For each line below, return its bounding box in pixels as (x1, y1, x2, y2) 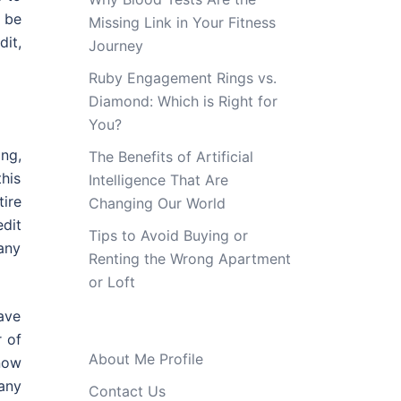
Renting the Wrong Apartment (88, 250, 291, 268)
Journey (88, 37, 143, 55)
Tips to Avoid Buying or (88, 226, 248, 244)
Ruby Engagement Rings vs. (88, 69, 277, 87)
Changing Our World (88, 194, 226, 212)
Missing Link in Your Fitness (88, 13, 276, 31)
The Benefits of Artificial (88, 148, 253, 166)
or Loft (88, 273, 135, 291)
